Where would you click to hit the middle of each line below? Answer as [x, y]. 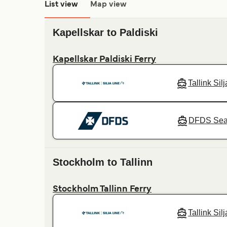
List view [61, 5]
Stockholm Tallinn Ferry [102, 190]
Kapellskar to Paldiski [105, 33]
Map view [108, 5]
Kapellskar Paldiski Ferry [104, 60]
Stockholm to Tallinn [103, 162]
